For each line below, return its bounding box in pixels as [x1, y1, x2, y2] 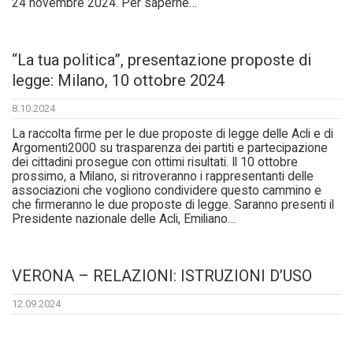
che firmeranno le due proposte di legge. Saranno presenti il [12, 198, 334, 213]
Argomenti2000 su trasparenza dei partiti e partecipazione [12, 141, 328, 156]
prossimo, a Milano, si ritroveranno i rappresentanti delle [12, 169, 314, 184]
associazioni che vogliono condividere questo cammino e [12, 184, 321, 199]
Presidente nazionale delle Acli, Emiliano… [12, 212, 236, 227]
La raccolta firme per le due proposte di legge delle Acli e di [12, 127, 333, 142]
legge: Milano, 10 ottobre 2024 [12, 71, 225, 91]
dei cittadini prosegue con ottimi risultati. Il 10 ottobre [12, 155, 298, 170]
